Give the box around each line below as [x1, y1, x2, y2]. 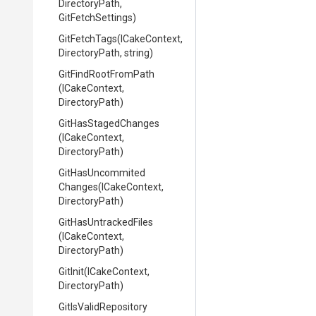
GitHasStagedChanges [59, 118, 159, 129]
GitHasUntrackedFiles [59, 217, 153, 228]
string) [124, 47, 153, 59]
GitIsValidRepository [59, 301, 147, 312]
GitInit [59, 266, 84, 277]
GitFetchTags [59, 33, 117, 44]
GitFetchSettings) [59, 12, 136, 23]
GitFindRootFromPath [59, 68, 154, 80]
